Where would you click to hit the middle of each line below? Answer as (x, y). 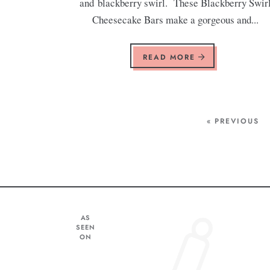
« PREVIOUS (233, 121)
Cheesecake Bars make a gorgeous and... (175, 19)
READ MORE (171, 57)
